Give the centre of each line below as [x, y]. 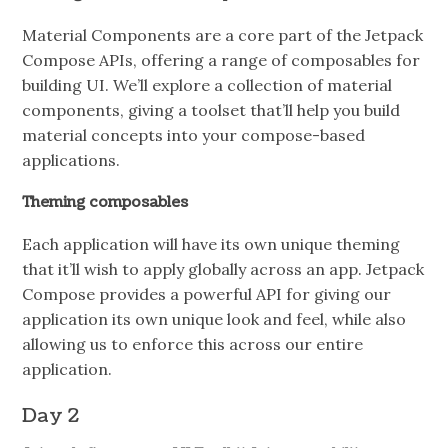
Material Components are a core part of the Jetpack [223, 35]
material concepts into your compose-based [194, 135]
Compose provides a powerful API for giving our [207, 294]
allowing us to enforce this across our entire [193, 344]
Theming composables [105, 202]
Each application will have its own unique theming [211, 244]
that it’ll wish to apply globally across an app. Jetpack [223, 269]
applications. [71, 160]
